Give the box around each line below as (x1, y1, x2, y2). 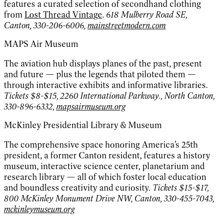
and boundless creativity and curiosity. (4, 182, 153, 193)
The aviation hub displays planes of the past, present (4, 58, 202, 69)
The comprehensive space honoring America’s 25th (4, 139, 198, 150)
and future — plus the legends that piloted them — (4, 68, 196, 80)
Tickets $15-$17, (153, 182, 209, 193)
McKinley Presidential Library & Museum (4, 119, 162, 131)
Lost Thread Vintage (24, 9, 102, 20)
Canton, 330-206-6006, (4, 20, 88, 31)
